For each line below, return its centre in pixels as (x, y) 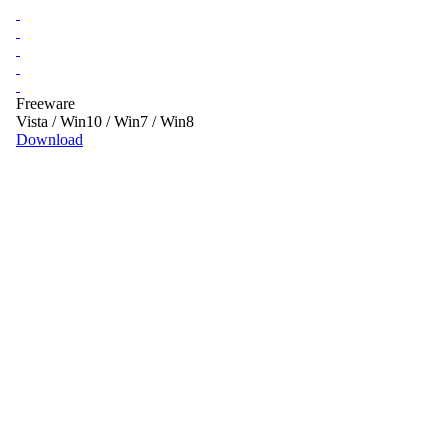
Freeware (45, 103)
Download (49, 139)
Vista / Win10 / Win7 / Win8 (105, 121)
